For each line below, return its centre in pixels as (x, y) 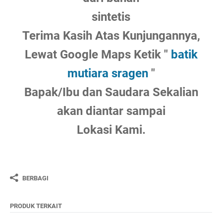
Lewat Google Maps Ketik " (98, 55)
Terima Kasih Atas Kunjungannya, (111, 36)
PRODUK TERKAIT (36, 206)
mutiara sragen (108, 73)
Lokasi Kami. (111, 130)
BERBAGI (35, 178)
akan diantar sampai (111, 111)
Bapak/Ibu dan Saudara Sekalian (111, 92)
